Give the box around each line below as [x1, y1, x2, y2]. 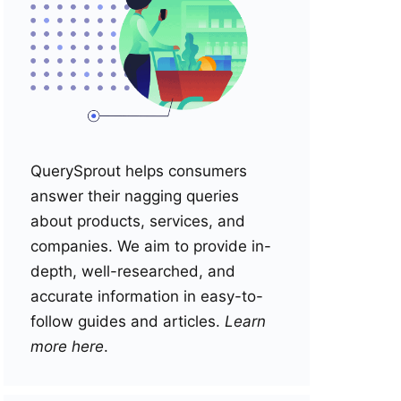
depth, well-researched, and [30, 261, 235, 280]
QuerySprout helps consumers [30, 161, 247, 180]
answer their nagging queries [30, 186, 239, 205]
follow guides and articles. [30, 311, 220, 330]
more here [30, 337, 104, 355]
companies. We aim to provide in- [30, 236, 271, 255]
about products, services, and [30, 211, 245, 230]
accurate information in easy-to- [30, 286, 263, 305]
